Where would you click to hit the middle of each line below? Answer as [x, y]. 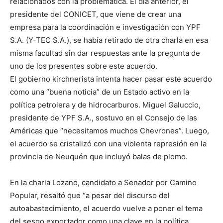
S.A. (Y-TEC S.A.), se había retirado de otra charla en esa [109, 40]
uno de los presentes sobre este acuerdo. [84, 66]
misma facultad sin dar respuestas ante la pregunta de [105, 53]
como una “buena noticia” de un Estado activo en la [100, 92]
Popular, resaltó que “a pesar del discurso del [90, 195]
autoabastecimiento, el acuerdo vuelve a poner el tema [106, 208]
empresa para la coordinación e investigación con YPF [105, 27]
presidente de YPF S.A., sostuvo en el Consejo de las [104, 118]
